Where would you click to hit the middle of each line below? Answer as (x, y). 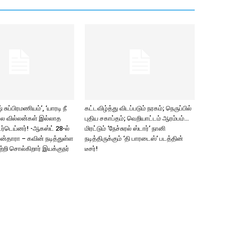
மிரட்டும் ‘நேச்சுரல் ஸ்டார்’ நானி (125, 128)
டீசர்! (91, 149)
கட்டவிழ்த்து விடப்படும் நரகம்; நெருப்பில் (138, 108)
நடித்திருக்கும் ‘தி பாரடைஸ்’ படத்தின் (134, 138)
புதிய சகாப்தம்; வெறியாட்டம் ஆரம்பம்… (137, 118)
